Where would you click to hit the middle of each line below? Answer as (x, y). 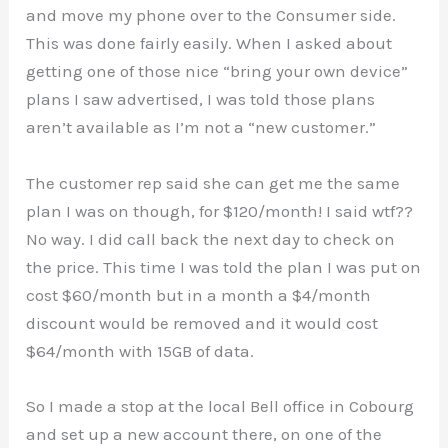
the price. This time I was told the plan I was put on (224, 266)
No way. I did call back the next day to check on (211, 238)
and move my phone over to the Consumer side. (211, 15)
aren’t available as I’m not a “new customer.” (201, 127)
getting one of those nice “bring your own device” (217, 71)
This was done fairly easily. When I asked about (209, 43)
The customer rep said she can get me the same (213, 182)
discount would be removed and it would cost (202, 322)
